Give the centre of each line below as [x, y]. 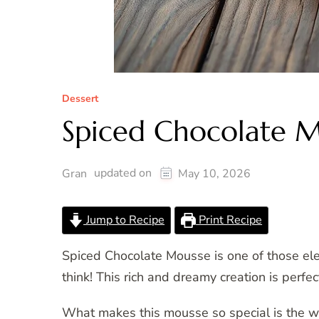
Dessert [80, 99]
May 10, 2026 [214, 174]
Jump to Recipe [124, 220]
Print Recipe [229, 220]
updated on [124, 173]
